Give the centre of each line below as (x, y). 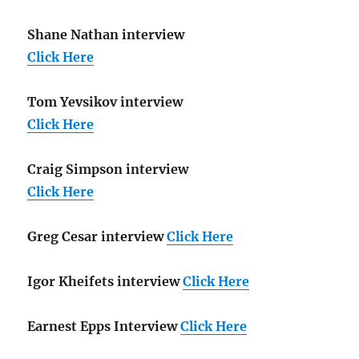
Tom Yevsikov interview (105, 102)
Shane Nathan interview (106, 35)
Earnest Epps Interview (103, 327)
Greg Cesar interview (96, 237)
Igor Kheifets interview (104, 282)
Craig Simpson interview (108, 169)
